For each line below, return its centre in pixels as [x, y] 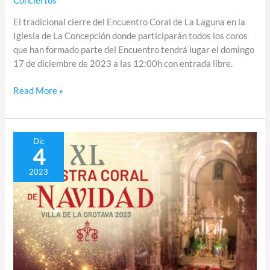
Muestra [30, 152]
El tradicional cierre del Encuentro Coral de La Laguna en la [130, 22]
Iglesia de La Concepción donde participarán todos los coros [131, 36]
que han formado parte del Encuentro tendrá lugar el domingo [134, 50]
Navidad [30, 193]
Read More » [39, 91]
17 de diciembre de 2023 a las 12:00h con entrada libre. [123, 64]
